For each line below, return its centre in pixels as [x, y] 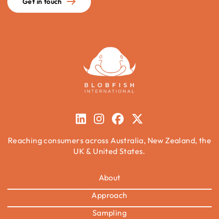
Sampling [109, 212]
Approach [109, 195]
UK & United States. [109, 151]
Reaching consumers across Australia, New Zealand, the [109, 140]
